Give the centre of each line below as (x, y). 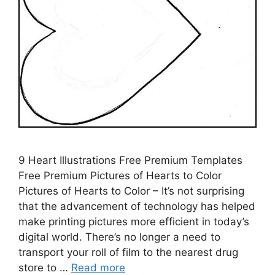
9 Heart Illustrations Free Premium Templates (130, 160)
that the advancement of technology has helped (137, 206)
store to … (45, 267)
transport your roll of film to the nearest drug (128, 252)
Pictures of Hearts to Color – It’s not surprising (131, 191)
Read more (98, 267)
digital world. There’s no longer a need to (119, 237)
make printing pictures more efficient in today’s (134, 221)
